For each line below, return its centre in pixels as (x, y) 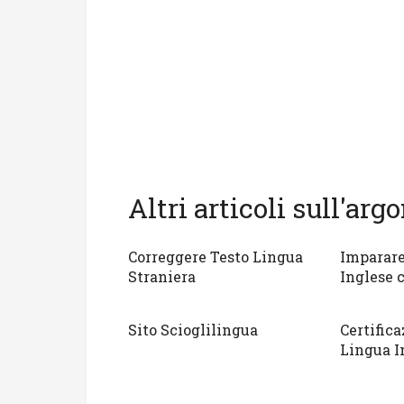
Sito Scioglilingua (193, 330)
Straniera (162, 277)
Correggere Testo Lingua (216, 257)
